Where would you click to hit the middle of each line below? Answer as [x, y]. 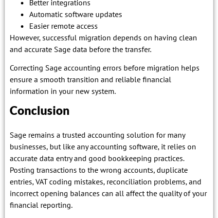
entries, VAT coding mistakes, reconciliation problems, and [106, 182]
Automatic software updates [76, 14]
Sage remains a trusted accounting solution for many [97, 135]
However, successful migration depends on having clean [103, 37]
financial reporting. [41, 205]
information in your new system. [63, 91]
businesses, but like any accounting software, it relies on [103, 147]
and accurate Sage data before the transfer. [81, 49]
